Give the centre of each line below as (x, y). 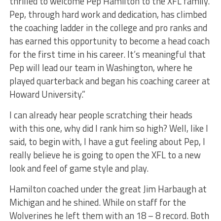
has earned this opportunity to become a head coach (109, 41)
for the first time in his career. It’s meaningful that (107, 54)
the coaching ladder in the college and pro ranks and (108, 27)
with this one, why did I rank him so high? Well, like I (109, 128)
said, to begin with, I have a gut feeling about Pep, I (107, 141)
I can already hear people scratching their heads (101, 115)
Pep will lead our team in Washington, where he (101, 67)
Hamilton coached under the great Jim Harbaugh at (108, 189)
